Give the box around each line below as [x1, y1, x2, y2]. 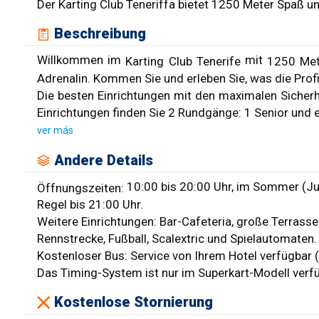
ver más [37, 125, 73, 137]
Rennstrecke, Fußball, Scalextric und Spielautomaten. [37, 231, 317, 246]
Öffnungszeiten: [37, 180, 127, 195]
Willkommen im [37, 53, 126, 68]
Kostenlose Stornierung [54, 293, 214, 311]
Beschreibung [54, 25, 147, 43]
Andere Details [54, 151, 154, 169]
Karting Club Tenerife [125, 53, 241, 68]
